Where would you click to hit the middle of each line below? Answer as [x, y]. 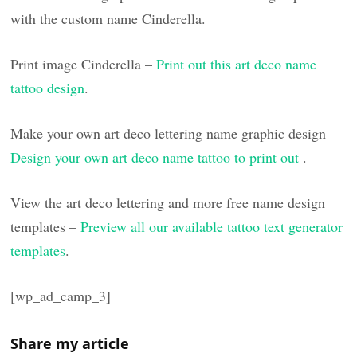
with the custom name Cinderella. [108, 18]
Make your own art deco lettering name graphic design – [174, 133]
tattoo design [48, 87]
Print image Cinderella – [84, 63]
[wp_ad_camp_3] [61, 295]
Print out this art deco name [237, 63]
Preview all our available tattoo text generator [212, 226]
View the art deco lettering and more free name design [168, 202]
